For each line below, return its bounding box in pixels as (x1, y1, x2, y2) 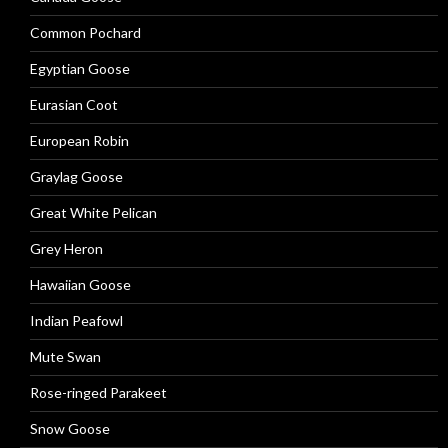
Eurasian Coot (30, 96, 118, 113)
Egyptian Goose (30, 60, 130, 77)
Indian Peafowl (30, 312, 123, 329)
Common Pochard (30, 24, 141, 41)
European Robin (30, 132, 129, 149)
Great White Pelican (30, 204, 157, 221)
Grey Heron (30, 240, 103, 257)
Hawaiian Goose (30, 276, 131, 293)
